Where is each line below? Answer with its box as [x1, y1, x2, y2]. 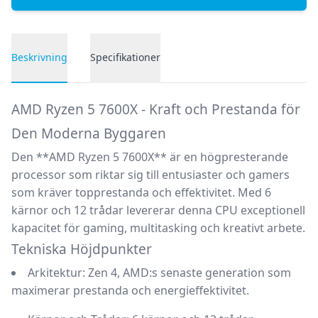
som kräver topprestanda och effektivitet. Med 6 [11, 185, 271, 200]
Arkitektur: [28, 265, 85, 280]
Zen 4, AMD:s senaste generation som [85, 265, 291, 280]
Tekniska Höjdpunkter [11, 240, 152, 258]
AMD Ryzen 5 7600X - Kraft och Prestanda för [11, 100, 300, 119]
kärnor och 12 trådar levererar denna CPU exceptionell [11, 202, 305, 218]
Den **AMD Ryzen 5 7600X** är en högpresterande [11, 149, 288, 165]
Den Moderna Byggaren [11, 124, 166, 143]
